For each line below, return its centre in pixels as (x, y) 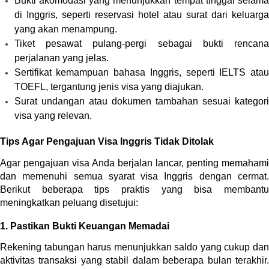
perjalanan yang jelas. (61, 58)
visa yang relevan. (53, 115)
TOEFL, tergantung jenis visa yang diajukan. (109, 86)
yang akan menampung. (65, 29)
